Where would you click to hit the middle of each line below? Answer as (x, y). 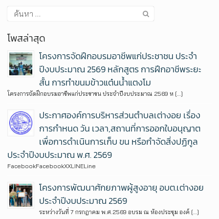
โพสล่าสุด (26, 38)
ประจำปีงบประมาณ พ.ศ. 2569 (60, 154)
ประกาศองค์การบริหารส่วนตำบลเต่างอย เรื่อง (120, 115)
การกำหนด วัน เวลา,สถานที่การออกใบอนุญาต (120, 128)
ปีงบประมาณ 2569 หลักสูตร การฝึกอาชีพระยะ (120, 69)
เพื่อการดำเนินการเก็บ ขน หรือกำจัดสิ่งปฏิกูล (119, 141)
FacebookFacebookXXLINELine (52, 166)
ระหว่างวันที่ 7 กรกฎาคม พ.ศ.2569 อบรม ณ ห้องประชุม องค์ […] (119, 212)
